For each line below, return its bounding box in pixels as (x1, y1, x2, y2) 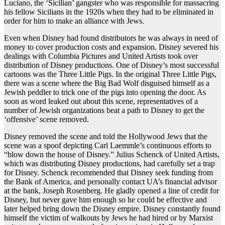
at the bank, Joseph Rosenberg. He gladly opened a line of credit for (4, 186, 219, 195)
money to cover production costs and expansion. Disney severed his (4, 43, 218, 52)
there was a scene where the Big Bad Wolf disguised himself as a (4, 79, 209, 88)
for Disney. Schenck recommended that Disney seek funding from (4, 168, 213, 177)
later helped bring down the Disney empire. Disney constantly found (4, 204, 220, 213)
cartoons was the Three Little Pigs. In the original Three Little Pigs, (4, 70, 216, 79)
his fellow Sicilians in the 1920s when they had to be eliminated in (4, 8, 213, 17)
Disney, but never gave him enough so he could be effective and (4, 195, 207, 204)
